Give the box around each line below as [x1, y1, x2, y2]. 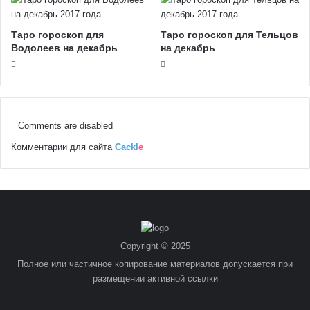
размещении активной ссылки [92, 273, 218, 284]
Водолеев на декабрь [11, 42, 118, 53]
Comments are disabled [18, 120, 113, 131]
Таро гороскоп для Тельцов [161, 28, 298, 40]
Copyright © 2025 [120, 240, 190, 251]
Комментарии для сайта [11, 141, 115, 152]
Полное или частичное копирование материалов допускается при [17, 258, 293, 269]
